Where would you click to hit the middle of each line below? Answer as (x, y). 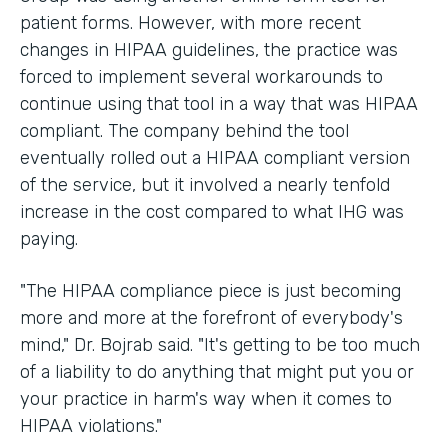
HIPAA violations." (91, 425)
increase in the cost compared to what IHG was (212, 211)
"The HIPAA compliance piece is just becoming (210, 290)
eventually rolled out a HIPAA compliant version (215, 157)
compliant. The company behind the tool (184, 130)
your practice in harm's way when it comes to (206, 398)
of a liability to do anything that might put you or (217, 371)
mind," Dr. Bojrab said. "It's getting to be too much (220, 344)
